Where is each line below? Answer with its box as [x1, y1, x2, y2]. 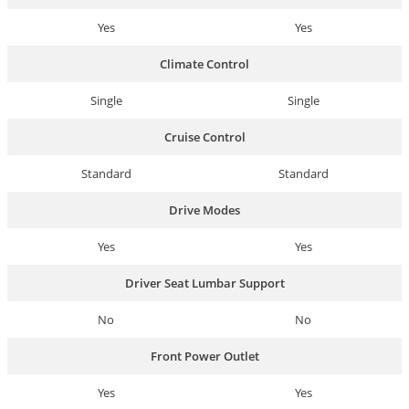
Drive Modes [169, 202, 240, 219]
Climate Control [160, 56, 249, 73]
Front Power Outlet [150, 348, 259, 365]
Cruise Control [163, 129, 246, 146]
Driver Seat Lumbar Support [124, 275, 285, 292]
